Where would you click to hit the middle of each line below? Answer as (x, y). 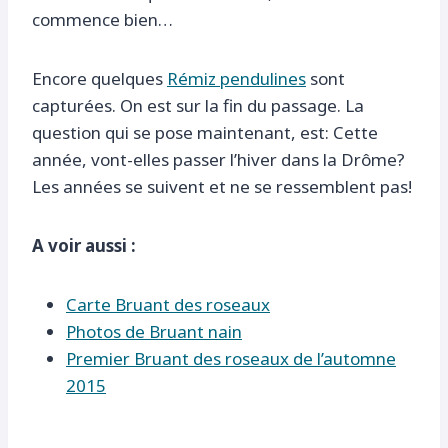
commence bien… (102, 20)
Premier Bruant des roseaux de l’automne (231, 359)
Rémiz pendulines (236, 79)
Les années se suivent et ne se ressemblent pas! (222, 187)
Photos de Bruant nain (154, 332)
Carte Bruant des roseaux (168, 305)
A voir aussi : (84, 246)
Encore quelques (99, 79)
